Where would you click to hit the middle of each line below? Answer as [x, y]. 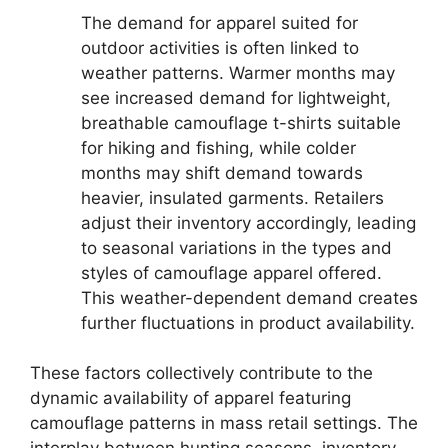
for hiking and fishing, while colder [218, 147]
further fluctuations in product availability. [248, 322]
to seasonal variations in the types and [236, 247]
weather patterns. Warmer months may [238, 72]
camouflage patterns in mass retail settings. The [224, 423]
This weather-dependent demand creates [249, 297]
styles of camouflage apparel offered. [231, 272]
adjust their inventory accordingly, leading [248, 222]
